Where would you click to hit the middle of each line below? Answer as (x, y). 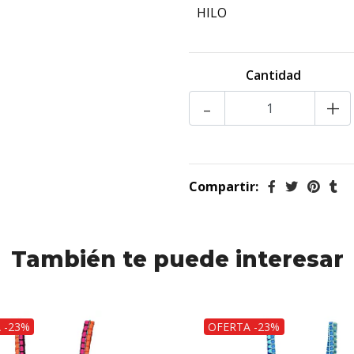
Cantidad (273, 75)
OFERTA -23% (244, 326)
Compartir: (224, 187)
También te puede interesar (177, 260)
